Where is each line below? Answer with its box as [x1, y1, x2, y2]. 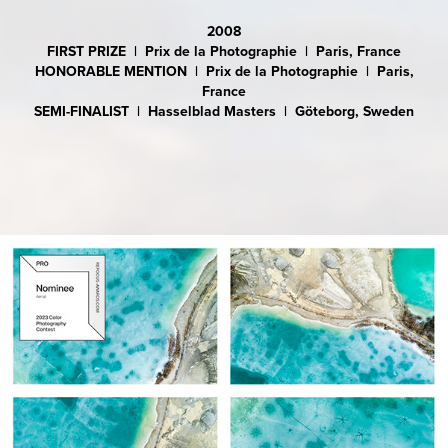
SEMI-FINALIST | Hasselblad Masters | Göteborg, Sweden [34, 101, 414, 122]
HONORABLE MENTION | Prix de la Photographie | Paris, [34, 61, 414, 82]
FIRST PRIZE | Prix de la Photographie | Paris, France [47, 41, 401, 62]
